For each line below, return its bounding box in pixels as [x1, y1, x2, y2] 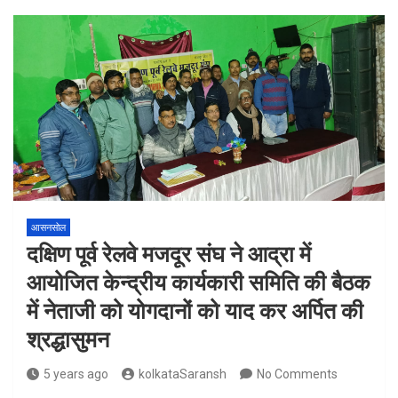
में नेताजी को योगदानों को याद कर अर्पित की [27, 298, 363, 325]
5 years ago [44, 367, 108, 382]
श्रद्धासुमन [27, 327, 109, 354]
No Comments [257, 367, 338, 382]
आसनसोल [31, 222, 66, 235]
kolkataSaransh [139, 367, 227, 382]
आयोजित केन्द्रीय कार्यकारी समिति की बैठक [27, 270, 370, 297]
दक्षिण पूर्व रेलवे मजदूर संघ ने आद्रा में [27, 242, 311, 268]
